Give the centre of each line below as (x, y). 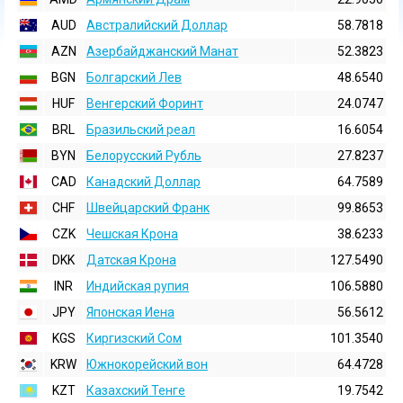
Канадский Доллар (143, 182)
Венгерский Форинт (145, 103)
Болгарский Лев (134, 77)
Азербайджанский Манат (162, 51)
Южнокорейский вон (147, 364)
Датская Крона (131, 260)
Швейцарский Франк (148, 208)
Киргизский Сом (134, 338)
